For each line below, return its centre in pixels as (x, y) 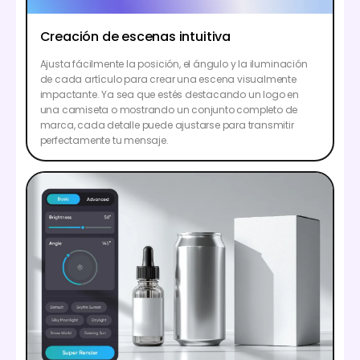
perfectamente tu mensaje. (104, 140)
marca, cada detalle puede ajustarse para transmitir (167, 125)
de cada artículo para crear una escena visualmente (168, 79)
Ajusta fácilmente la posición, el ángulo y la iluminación (174, 63)
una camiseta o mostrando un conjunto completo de (169, 109)
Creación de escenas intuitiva (135, 36)
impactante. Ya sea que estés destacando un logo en (169, 94)
